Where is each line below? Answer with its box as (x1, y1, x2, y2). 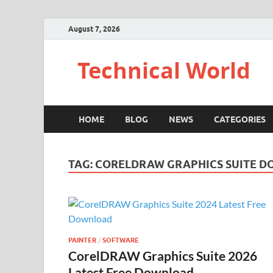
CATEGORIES (214, 114, 266, 124)
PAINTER (68, 235, 96, 244)
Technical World (77, 55, 250, 85)
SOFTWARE (102, 235, 139, 244)
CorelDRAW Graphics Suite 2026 (68, 247, 257, 263)
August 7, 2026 (68, 24, 120, 34)
